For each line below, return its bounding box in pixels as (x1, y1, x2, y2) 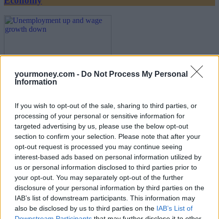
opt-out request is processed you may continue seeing (15, 143, 182, 151)
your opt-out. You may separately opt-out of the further (15, 174, 183, 181)
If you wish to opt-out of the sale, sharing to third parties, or (15, 102, 197, 109)
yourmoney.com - (15, 70, 81, 78)
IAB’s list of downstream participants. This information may (15, 194, 195, 202)
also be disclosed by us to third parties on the (15, 204, 156, 212)
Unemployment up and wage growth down (4, 95, 176, 106)
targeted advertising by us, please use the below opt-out (15, 122, 188, 130)
